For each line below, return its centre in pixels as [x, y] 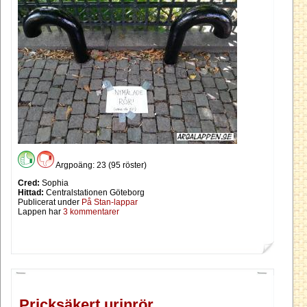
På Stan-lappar [110, 202]
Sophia [54, 183]
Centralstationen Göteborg [94, 192]
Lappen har [40, 211]
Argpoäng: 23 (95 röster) [100, 165]
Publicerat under [50, 202]
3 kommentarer [91, 211]
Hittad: [31, 192]
